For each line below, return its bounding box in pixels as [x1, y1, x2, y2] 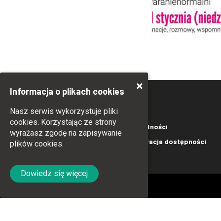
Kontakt [58, 122, 84, 131]
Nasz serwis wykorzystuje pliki [10, 107, 118, 116]
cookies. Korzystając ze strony [10, 117, 116, 127]
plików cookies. [10, 139, 64, 148]
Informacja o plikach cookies [10, 86, 124, 97]
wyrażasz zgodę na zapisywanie [10, 128, 122, 138]
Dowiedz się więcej [21, 169, 88, 178]
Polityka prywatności [98, 122, 168, 131]
